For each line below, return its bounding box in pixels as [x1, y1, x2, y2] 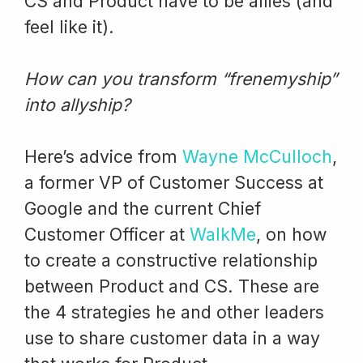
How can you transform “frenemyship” [24, 67, 337, 89]
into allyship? [24, 93, 130, 115]
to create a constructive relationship [24, 249, 318, 271]
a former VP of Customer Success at [24, 171, 323, 193]
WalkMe [190, 223, 256, 245]
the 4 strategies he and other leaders [24, 301, 324, 322]
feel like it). [24, 15, 114, 37]
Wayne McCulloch [182, 145, 332, 167]
